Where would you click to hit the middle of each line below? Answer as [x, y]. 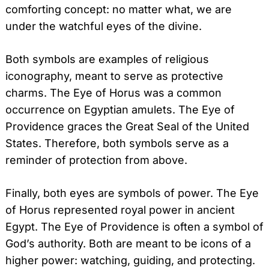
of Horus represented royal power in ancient [120, 210]
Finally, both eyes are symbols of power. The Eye [132, 193]
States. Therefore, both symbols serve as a [117, 143]
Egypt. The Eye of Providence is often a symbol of [134, 226]
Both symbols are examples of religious [107, 59]
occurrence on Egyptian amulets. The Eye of [120, 109]
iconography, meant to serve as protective [114, 76]
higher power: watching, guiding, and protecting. [130, 260]
